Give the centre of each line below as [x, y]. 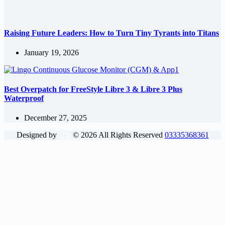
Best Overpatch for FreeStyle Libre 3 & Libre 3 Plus [93, 89]
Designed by [37, 135]
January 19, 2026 [51, 52]
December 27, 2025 [55, 118]
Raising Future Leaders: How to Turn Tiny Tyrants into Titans [111, 33]
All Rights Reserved [131, 135]
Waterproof [24, 98]
